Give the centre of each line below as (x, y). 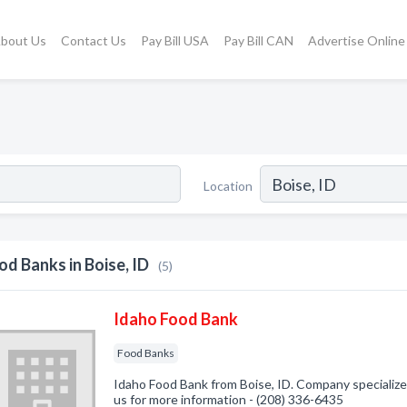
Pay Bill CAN (258, 40)
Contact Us (93, 40)
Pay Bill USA (174, 40)
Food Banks (146, 353)
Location (228, 185)
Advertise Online (356, 40)
